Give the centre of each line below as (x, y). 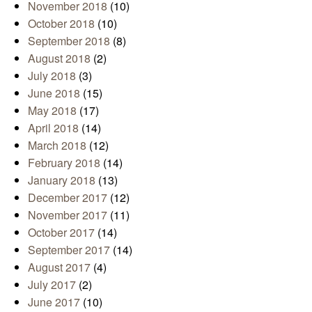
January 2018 (62, 180)
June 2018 (54, 93)
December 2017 (68, 198)
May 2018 (52, 111)
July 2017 (52, 285)
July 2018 (52, 76)
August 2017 (59, 267)
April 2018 (53, 128)
